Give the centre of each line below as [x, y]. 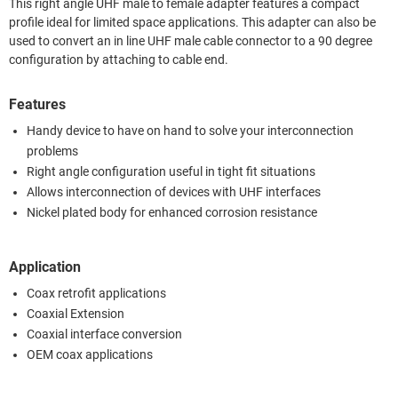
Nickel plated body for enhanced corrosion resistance [172, 212]
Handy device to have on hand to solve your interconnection [190, 131]
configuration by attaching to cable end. [119, 60]
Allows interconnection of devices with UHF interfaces [174, 192]
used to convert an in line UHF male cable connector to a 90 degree [191, 41]
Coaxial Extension [76, 314]
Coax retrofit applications [96, 293]
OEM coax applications [90, 354]
